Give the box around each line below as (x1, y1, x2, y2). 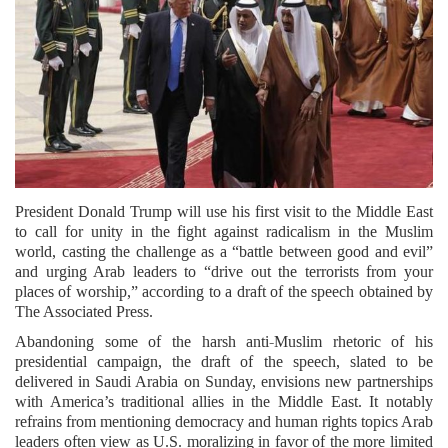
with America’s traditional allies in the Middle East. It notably (15, 390, 433, 412)
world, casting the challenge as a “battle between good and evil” (15, 240, 433, 262)
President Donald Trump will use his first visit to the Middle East (15, 200, 433, 222)
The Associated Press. (15, 300, 153, 322)
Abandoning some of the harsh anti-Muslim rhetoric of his (15, 330, 433, 352)
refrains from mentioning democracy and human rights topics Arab (15, 410, 433, 432)
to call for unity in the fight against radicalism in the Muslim (15, 220, 433, 242)
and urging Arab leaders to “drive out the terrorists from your (15, 260, 433, 282)
